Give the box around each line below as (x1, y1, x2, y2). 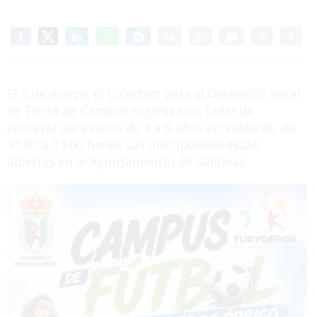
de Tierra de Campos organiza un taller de (7, 102, 254, 120)
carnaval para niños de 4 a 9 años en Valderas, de (7, 119, 295, 137)
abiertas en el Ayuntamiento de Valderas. (7, 153, 248, 171)
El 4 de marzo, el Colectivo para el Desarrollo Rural (7, 85, 301, 103)
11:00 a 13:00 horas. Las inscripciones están (7, 136, 260, 154)
